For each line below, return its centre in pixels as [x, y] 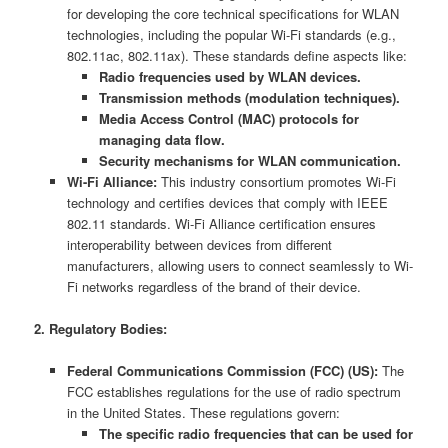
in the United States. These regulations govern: [203, 413]
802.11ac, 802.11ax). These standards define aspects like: [236, 56]
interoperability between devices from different [199, 245]
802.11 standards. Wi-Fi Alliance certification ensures [221, 224]
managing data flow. [162, 140]
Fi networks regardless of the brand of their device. [213, 287]
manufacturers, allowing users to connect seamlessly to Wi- [239, 266]
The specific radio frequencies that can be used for [256, 434]
